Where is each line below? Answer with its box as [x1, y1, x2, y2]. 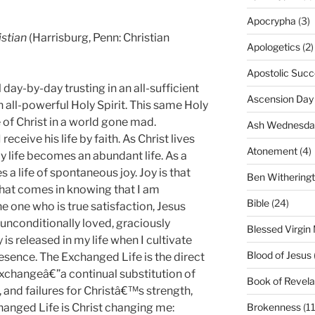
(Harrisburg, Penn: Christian [27, 31, 169, 45]
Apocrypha [246, 15, 296, 27]
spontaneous [50, 166, 120, 180]
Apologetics [246, 41, 300, 53]
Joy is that [137, 166, 191, 180]
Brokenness [246, 301, 301, 314]
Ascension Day [246, 93, 314, 105]
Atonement [246, 145, 297, 157]
